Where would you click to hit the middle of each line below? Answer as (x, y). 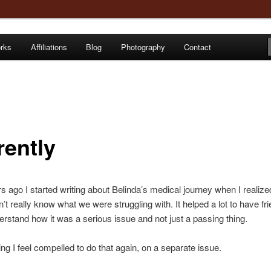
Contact (198, 47)
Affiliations (49, 47)
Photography (143, 47)
